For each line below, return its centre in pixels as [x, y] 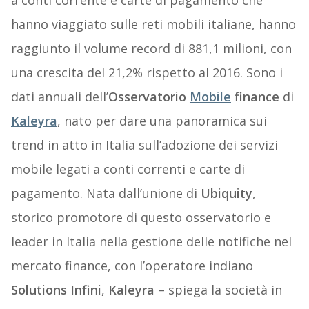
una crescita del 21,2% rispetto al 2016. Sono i [147, 72]
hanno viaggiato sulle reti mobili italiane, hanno [153, 24]
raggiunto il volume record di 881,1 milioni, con [151, 48]
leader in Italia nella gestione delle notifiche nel [151, 241]
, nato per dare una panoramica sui [162, 120]
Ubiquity [226, 193]
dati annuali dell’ [59, 96]
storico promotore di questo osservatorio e [141, 217]
